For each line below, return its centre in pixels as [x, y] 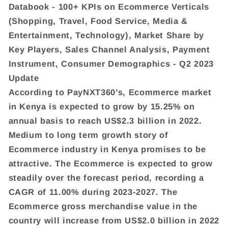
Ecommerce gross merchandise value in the [103, 206]
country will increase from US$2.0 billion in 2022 [114, 220]
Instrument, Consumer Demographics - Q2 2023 [111, 63]
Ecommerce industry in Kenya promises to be [107, 149]
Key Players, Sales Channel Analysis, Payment [109, 49]
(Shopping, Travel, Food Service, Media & [98, 21]
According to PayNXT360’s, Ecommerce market [110, 92]
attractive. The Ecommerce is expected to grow [110, 163]
